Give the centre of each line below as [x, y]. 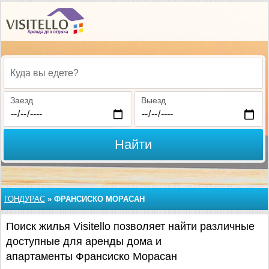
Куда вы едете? [41, 80]
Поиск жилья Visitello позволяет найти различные [130, 226]
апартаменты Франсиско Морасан [92, 256]
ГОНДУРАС [25, 199]
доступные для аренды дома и [84, 241]
